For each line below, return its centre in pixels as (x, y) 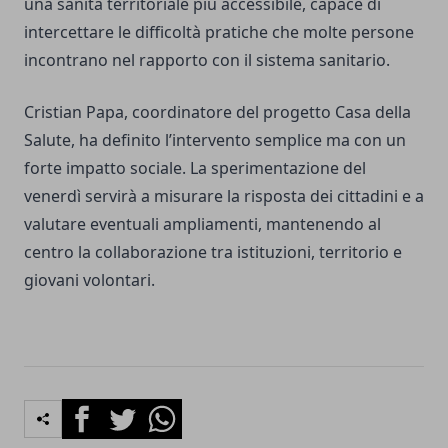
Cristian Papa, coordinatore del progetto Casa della (217, 112)
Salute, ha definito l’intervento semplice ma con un (215, 140)
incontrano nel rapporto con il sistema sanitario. (207, 60)
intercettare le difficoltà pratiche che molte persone (219, 32)
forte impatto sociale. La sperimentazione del (195, 168)
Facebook (97, 410)
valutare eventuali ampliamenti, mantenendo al (202, 224)
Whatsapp (179, 410)
